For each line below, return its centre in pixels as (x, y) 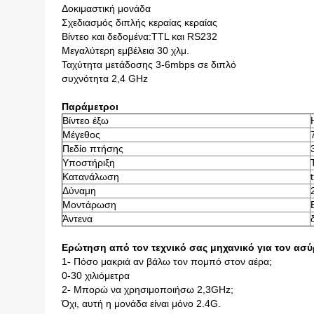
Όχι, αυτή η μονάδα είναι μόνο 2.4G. (141, 303)
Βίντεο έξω (86, 121)
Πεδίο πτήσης (93, 149)
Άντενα (77, 219)
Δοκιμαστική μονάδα (106, 8)
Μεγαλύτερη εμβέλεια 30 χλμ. (125, 50)
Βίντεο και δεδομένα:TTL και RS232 (139, 36)
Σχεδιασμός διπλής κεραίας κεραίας (139, 22)
